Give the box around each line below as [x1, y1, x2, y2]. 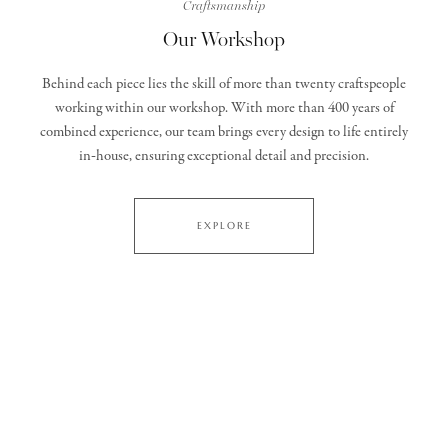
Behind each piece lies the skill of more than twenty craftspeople [42, 74, 406, 94]
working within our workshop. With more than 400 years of [54, 98, 394, 118]
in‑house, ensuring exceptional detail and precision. [79, 146, 369, 166]
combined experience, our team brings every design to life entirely [40, 122, 408, 142]
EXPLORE [196, 219, 252, 232]
